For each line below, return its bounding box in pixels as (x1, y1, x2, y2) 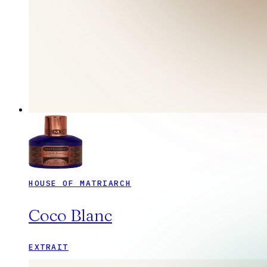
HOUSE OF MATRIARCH (29, 178, 132, 189)
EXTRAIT (29, 242, 69, 253)
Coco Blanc (29, 205, 112, 226)
